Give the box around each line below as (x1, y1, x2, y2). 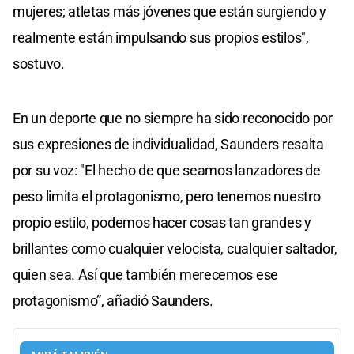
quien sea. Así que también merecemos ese (13, 266, 279, 284)
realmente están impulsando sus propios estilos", (13, 29, 309, 47)
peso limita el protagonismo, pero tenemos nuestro (13, 188, 321, 205)
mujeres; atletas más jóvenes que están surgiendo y (13, 3, 327, 21)
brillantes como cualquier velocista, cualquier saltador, (13, 240, 337, 258)
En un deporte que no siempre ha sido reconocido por (13, 110, 333, 127)
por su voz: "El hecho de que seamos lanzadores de (13, 162, 321, 179)
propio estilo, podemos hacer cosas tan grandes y (13, 214, 311, 232)
